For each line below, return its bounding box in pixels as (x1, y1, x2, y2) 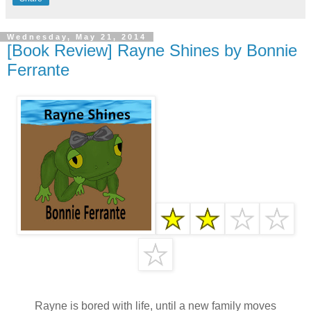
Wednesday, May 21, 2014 (7, 32, 146, 41)
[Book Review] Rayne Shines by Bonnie (7, 40, 297, 60)
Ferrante (7, 60, 69, 79)
